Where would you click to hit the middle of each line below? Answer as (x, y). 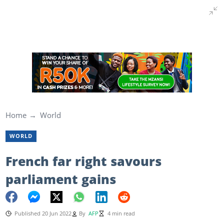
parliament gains (60, 179)
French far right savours (83, 161)
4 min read (121, 213)
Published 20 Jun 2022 (43, 213)
